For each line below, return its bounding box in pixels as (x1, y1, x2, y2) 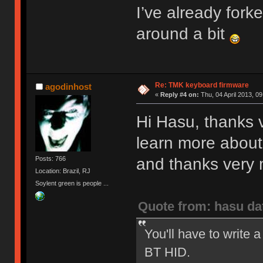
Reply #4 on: (160, 90, 199, 98)
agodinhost (45, 81, 92, 92)
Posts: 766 (35, 154, 66, 162)
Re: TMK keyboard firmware (154, 80, 249, 89)
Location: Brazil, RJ (35, 167, 91, 174)
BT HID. (144, 244, 190, 259)
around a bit (136, 24, 230, 43)
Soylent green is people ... (35, 180, 109, 187)
